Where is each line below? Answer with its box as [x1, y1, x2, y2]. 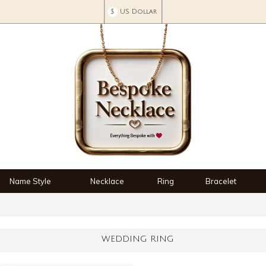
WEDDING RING [101, 235, 174, 243]
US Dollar [119, 8, 157, 15]
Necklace [90, 176, 124, 186]
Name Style [9, 176, 51, 186]
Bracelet [205, 176, 236, 186]
